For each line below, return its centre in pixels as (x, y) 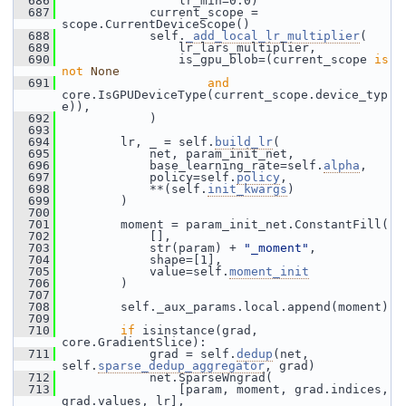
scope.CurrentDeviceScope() (156, 24)
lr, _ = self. (135, 142)
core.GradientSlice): (134, 342)
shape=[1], (139, 260)
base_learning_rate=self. (189, 165)
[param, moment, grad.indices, (222, 389)
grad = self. (146, 354)
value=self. (142, 271)
